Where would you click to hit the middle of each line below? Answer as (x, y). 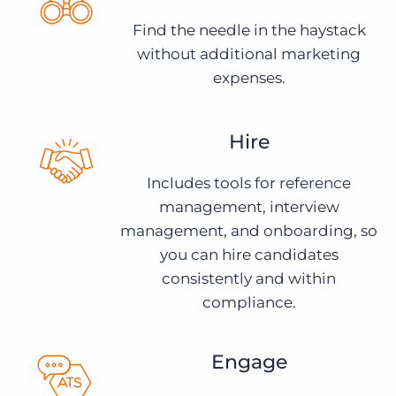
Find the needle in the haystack (249, 30)
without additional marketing (249, 54)
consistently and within (249, 278)
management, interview (249, 207)
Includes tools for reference (249, 183)
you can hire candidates (249, 255)
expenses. (249, 78)
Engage (249, 362)
